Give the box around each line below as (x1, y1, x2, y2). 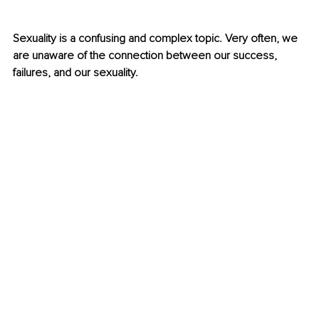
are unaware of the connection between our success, (13, 48, 280, 63)
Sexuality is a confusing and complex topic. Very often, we (13, 31, 300, 46)
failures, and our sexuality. (13, 66, 141, 80)
